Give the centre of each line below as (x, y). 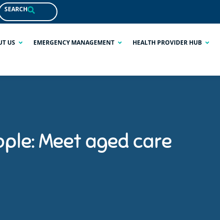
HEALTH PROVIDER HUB (167, 42)
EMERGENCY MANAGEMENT (74, 42)
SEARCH (16, 9)
